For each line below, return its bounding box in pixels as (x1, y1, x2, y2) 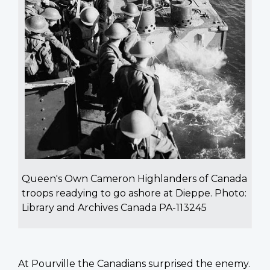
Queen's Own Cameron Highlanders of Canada (22, 173, 247, 185)
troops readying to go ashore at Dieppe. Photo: (22, 187, 246, 199)
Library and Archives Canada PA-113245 (22, 202, 207, 214)
